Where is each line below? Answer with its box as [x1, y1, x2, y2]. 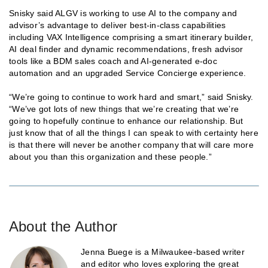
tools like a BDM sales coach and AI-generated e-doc [9, 56, 217, 66]
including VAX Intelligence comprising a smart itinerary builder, [9, 32, 253, 42]
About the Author [9, 218, 117, 234]
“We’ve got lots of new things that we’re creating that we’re [9, 103, 239, 114]
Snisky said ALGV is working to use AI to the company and [9, 8, 237, 18]
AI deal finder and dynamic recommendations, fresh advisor [9, 44, 243, 54]
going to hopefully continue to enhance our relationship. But [9, 115, 243, 126]
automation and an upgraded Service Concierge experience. [9, 68, 246, 78]
